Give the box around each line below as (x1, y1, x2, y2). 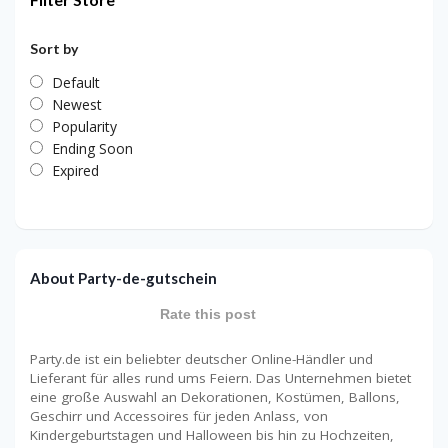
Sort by (30, 39, 78, 57)
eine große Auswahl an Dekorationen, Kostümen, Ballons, (30, 387, 400, 406)
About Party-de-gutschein (30, 268, 217, 287)
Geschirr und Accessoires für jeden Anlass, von (30, 406, 328, 425)
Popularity (52, 116, 117, 136)
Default (52, 72, 100, 92)
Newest (52, 94, 102, 114)
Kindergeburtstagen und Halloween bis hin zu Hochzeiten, (30, 425, 394, 444)
